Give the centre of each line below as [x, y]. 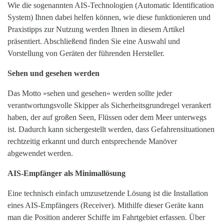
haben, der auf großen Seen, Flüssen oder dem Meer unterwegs [107, 117]
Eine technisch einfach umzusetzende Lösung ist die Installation [108, 193]
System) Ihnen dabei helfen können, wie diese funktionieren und [109, 17]
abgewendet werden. [40, 153]
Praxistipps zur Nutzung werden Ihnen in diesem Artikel [96, 29]
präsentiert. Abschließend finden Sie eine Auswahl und [94, 41]
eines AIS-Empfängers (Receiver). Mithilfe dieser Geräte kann [105, 205]
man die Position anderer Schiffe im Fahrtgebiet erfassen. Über [106, 217]
